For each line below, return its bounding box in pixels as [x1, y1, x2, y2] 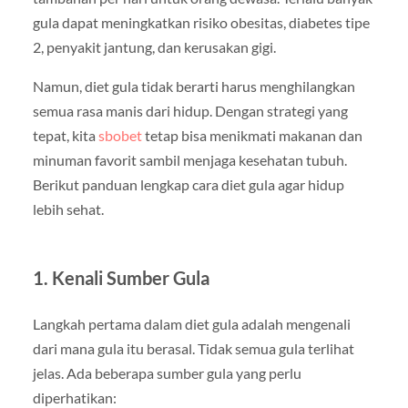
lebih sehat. [32, 200, 104, 219]
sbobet [97, 127, 142, 145]
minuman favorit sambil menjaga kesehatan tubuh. [32, 151, 347, 169]
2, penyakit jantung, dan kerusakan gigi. [32, 38, 276, 56]
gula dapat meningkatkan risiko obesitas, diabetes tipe [32, 14, 370, 32]
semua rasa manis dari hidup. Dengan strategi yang [32, 102, 348, 120]
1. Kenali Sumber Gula [32, 267, 209, 290]
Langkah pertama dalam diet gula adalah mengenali [32, 315, 351, 333]
